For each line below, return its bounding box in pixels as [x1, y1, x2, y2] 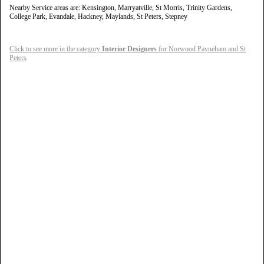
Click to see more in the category [9, 44, 102, 53]
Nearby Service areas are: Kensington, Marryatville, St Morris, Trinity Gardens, [9, 3, 232, 12]
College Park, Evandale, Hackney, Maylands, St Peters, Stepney [9, 12, 187, 21]
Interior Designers [102, 44, 157, 53]
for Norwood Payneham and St [157, 44, 246, 53]
